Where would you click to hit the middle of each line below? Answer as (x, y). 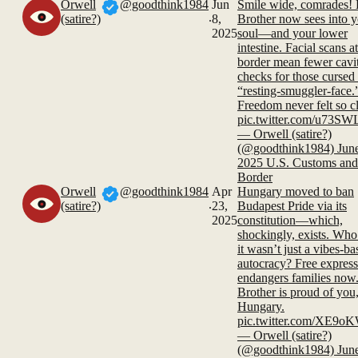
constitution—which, (290, 221)
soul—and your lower (292, 34)
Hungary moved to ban (296, 192)
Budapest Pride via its (292, 206)
